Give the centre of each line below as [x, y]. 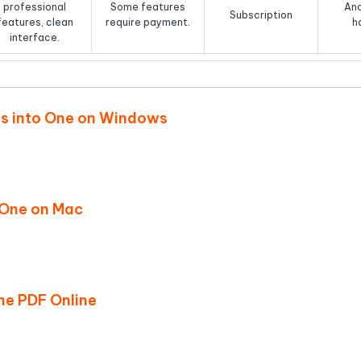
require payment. [148, 22]
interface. [35, 37]
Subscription [261, 15]
